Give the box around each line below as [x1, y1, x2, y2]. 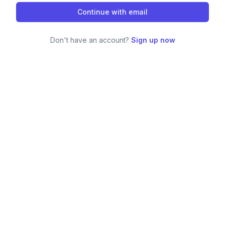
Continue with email [77, 8, 148, 16]
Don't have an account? [50, 36, 131, 44]
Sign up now [131, 36, 175, 44]
